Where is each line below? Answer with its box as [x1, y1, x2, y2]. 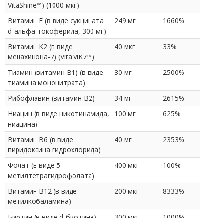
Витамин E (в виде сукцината [8, 16, 104, 25]
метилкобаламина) [8, 196, 71, 206]
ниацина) [8, 119, 37, 128]
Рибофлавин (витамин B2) [8, 93, 95, 103]
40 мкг [114, 41, 135, 51]
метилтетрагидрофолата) [8, 170, 94, 180]
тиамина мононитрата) [8, 77, 85, 87]
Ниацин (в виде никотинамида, [8, 109, 109, 118]
